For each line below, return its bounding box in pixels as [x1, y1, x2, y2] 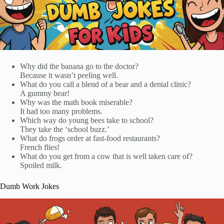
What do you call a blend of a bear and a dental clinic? [20, 80, 193, 89]
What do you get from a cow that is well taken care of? [20, 152, 192, 161]
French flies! [20, 143, 59, 152]
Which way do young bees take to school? [20, 116, 153, 125]
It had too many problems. [20, 107, 106, 116]
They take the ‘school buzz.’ [20, 125, 109, 134]
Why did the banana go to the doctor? [20, 62, 140, 71]
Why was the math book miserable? [20, 98, 134, 107]
